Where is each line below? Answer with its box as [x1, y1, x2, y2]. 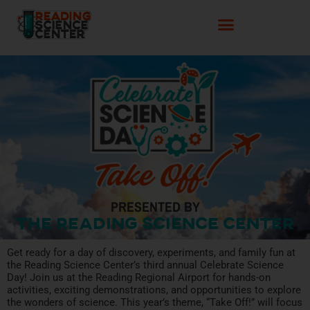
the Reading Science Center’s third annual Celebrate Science [7, 259, 284, 272]
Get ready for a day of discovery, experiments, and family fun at [7, 246, 295, 259]
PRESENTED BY [110, 197, 200, 217]
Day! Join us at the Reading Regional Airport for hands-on [7, 271, 271, 284]
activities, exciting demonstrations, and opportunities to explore [7, 284, 301, 297]
